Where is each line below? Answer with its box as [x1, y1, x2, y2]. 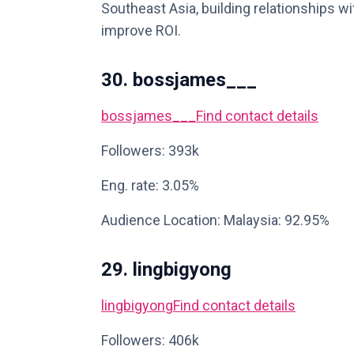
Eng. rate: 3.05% [101, 177, 199, 194]
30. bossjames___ [101, 69, 257, 91]
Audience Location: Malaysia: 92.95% [101, 212, 330, 228]
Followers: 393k [101, 142, 199, 159]
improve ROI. [101, 22, 181, 39]
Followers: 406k [101, 332, 199, 348]
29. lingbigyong [101, 258, 232, 281]
